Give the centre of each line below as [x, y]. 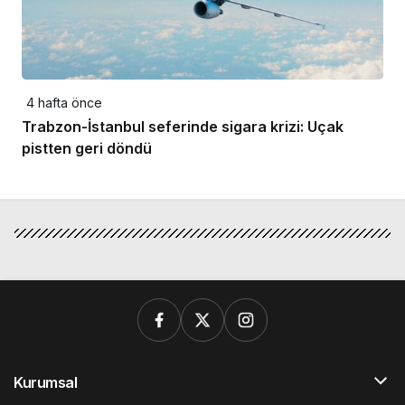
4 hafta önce [64, 102]
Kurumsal [46, 382]
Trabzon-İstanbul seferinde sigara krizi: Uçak [183, 126]
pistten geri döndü [87, 148]
